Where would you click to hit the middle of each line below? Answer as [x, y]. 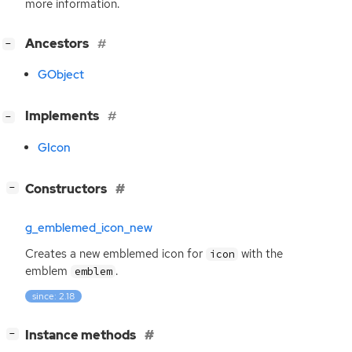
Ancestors [58, 43]
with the [261, 254]
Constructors [67, 189]
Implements [63, 116]
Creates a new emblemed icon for [115, 254]
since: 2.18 [54, 297]
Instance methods [82, 335]
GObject [61, 75]
